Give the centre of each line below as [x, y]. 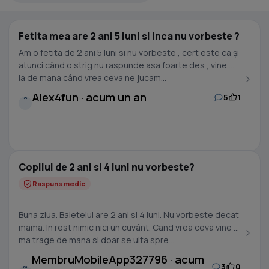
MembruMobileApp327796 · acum [118, 259]
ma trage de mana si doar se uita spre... [96, 240]
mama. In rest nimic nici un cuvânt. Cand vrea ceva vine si [129, 227]
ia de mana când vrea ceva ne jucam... [92, 78]
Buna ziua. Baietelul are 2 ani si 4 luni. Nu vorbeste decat [129, 215]
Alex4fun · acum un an [89, 97]
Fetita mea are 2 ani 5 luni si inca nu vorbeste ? [129, 36]
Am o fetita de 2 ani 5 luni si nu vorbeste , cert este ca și [129, 53]
